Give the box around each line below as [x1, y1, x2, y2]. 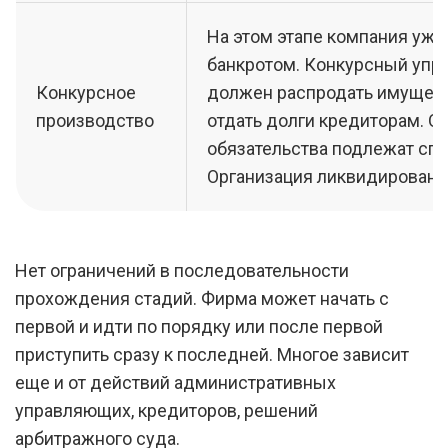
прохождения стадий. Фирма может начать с [15, 288, 389, 309]
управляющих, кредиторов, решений [15, 400, 318, 421]
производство [36, 110, 154, 131]
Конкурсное [36, 82, 136, 103]
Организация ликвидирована [207, 166, 446, 187]
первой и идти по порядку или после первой [15, 316, 383, 337]
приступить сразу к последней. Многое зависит [15, 344, 409, 365]
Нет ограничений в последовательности [15, 260, 349, 281]
